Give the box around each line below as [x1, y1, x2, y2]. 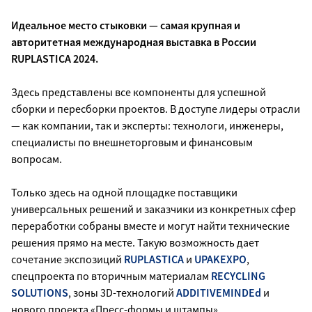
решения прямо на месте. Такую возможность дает [11, 235, 259, 249]
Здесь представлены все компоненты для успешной [11, 84, 266, 99]
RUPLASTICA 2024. [11, 51, 98, 65]
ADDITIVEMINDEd [176, 285, 261, 299]
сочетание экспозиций [11, 251, 124, 266]
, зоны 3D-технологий [68, 285, 176, 299]
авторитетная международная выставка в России [11, 34, 256, 49]
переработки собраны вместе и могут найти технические [11, 218, 290, 233]
